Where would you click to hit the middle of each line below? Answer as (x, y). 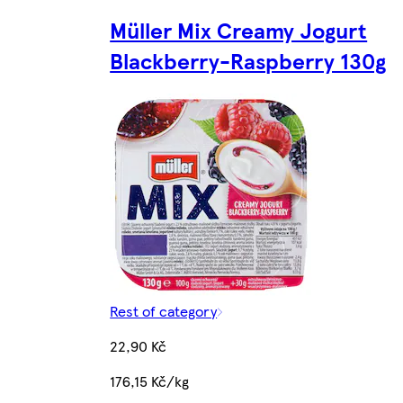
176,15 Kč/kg (150, 381)
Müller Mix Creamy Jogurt (239, 30)
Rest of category (164, 311)
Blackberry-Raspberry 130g (248, 61)
